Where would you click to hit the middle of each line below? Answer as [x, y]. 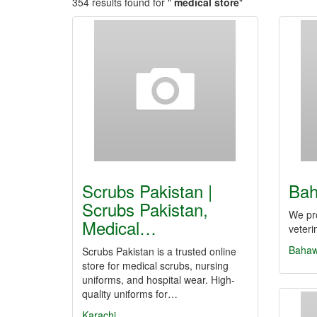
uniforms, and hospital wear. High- [158, 279]
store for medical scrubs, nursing [155, 265]
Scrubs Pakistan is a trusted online [159, 251]
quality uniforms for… [130, 294]
